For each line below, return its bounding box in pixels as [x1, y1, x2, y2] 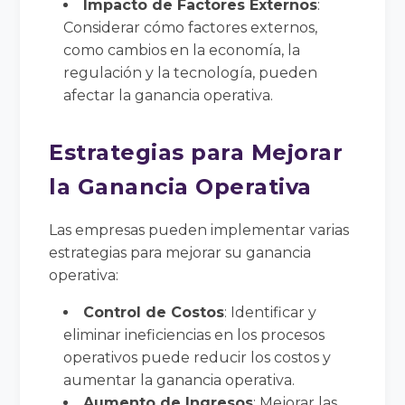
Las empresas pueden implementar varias [49, 221, 350, 239]
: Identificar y [224, 303, 317, 321]
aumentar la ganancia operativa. [63, 371, 296, 389]
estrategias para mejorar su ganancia [49, 243, 312, 261]
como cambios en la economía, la [63, 41, 301, 59]
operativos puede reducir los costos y [63, 348, 332, 366]
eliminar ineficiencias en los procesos [63, 325, 325, 344]
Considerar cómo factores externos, [63, 18, 318, 36]
